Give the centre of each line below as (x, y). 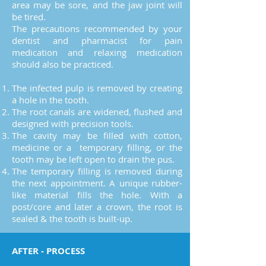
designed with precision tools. (73, 123)
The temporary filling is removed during (97, 171)
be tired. (29, 17)
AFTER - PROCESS (48, 251)
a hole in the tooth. (52, 100)
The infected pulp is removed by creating (97, 88)
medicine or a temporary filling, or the (97, 147)
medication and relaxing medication (97, 52)
